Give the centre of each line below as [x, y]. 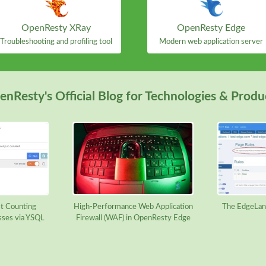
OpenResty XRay [56, 28]
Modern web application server [211, 42]
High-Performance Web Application [133, 207]
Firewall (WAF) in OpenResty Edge [133, 218]
